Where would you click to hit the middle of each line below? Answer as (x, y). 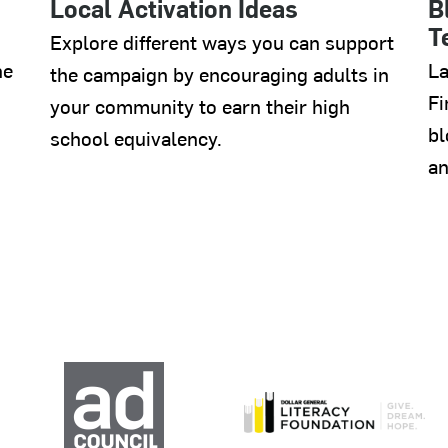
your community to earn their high (200, 106)
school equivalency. (136, 138)
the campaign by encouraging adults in (219, 74)
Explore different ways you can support (222, 42)
